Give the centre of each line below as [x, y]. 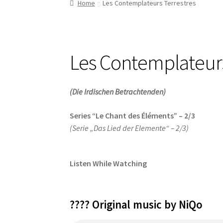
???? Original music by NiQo [136, 205]
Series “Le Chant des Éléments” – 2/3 [133, 116]
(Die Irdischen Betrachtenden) [118, 92]
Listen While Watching [109, 164]
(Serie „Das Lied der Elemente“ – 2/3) [129, 128]
